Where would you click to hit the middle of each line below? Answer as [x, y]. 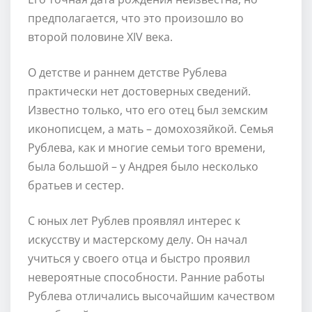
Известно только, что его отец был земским [148, 110]
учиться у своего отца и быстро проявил [139, 258]
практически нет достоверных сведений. [139, 91]
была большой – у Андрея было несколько [143, 166]
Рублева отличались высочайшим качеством [151, 296]
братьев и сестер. [76, 185]
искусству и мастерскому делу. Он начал [138, 239]
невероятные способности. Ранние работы [146, 277]
